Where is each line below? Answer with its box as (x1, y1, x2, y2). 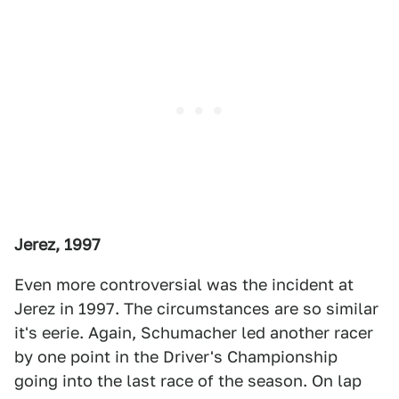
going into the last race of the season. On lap (14, 371, 362, 390)
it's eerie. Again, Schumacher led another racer (14, 323, 373, 342)
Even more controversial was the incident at (14, 275, 354, 294)
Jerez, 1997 (14, 235, 101, 254)
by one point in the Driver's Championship (14, 347, 338, 366)
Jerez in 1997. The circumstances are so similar (14, 299, 379, 318)
